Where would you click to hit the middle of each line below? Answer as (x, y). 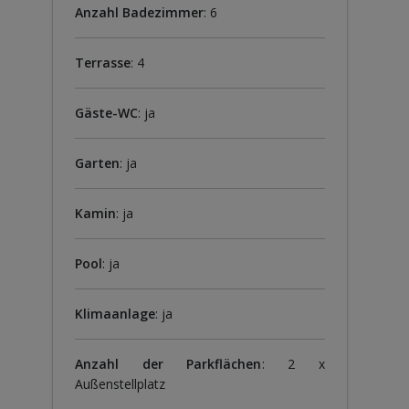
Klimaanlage (115, 313)
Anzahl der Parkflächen (168, 363)
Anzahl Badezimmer (139, 12)
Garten (97, 163)
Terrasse (102, 62)
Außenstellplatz (120, 383)
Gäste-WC (106, 112)
